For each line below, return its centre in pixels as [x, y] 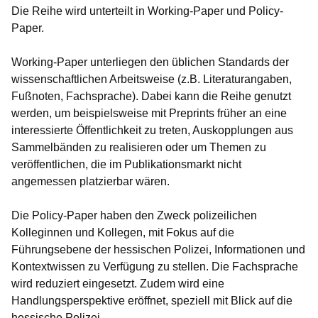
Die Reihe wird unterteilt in [79, 11]
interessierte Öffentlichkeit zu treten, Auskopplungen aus [152, 130]
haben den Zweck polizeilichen [177, 215]
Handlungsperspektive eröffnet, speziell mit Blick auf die [152, 301]
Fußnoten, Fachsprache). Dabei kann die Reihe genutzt [151, 96]
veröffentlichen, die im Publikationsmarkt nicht [126, 164]
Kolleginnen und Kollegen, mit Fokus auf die [123, 232]
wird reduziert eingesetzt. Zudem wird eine [118, 284]
